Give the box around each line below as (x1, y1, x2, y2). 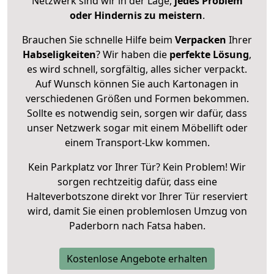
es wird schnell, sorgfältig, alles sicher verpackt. (27, 62, 247, 76)
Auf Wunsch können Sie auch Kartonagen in (35, 76, 239, 91)
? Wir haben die (96, 47, 169, 61)
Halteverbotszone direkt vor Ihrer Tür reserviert (26, 189, 248, 203)
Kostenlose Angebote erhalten (67, 251, 207, 265)
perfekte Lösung (169, 47, 249, 61)
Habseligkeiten (23, 47, 96, 61)
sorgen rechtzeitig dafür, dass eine (57, 174, 217, 188)
